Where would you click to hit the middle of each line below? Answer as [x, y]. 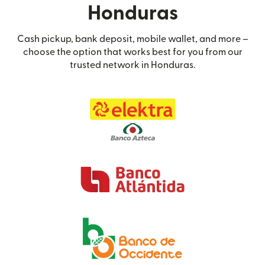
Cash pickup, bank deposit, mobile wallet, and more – [132, 39]
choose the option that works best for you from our [132, 52]
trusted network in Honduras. [132, 65]
